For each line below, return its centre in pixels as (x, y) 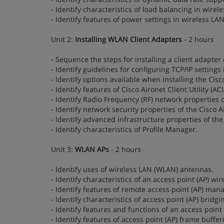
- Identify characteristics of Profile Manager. (124, 129)
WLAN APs (92, 149)
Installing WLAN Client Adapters (128, 39)
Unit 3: (63, 149)
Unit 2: (63, 39)
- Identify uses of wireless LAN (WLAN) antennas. (132, 169)
